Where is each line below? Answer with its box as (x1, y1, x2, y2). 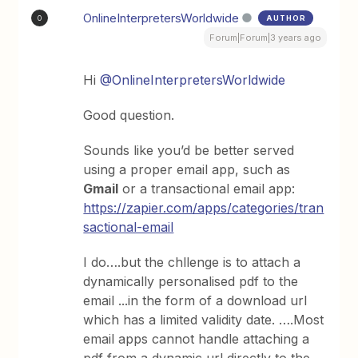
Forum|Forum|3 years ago (209, 32, 321, 43)
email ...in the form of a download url (83, 292, 308, 308)
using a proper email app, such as (83, 161, 291, 177)
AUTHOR (266, 14, 307, 22)
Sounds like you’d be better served (83, 142, 295, 158)
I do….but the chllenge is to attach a (83, 254, 301, 270)
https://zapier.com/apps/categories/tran (83, 200, 324, 216)
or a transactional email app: (118, 181, 296, 197)
